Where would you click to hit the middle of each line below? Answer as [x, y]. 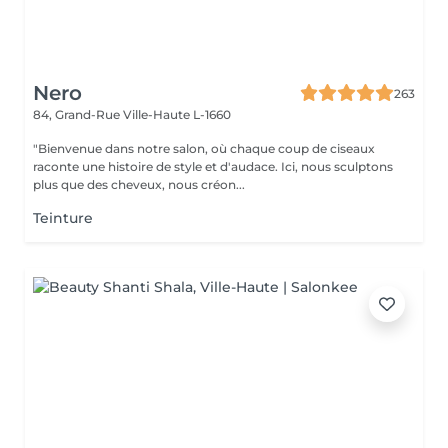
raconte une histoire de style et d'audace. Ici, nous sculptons [213, 166]
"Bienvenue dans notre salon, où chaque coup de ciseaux [204, 148]
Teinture [63, 218]
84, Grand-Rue [78, 114]
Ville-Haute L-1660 [177, 114]
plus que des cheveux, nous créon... [139, 184]
